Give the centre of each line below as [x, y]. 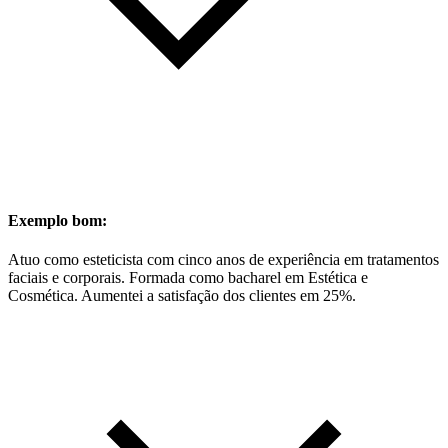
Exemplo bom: [57, 220]
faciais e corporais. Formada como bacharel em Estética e [188, 277]
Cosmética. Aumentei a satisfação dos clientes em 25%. [182, 295]
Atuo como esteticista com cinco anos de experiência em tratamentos [223, 259]
